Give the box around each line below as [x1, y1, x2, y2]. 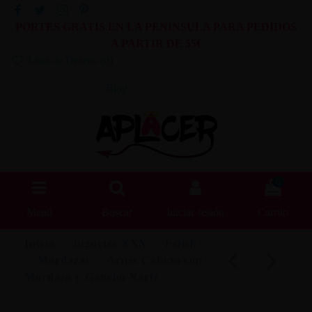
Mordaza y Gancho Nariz [24, 270, 159, 283]
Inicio [24, 237, 55, 249]
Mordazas [38, 253, 91, 266]
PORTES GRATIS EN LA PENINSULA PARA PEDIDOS [15, 21, 297, 33]
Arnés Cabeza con [106, 253, 203, 266]
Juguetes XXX [71, 237, 148, 249]
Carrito [258, 206, 288, 219]
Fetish [164, 237, 197, 249]
